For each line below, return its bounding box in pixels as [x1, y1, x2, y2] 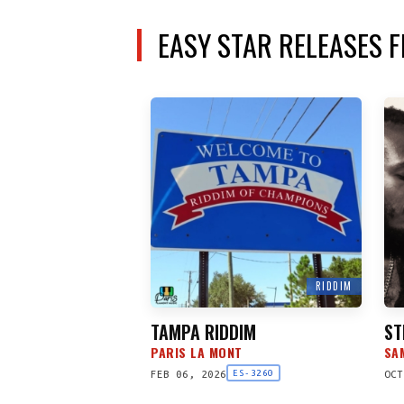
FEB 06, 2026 [151, 367, 226, 380]
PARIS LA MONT [151, 343, 243, 363]
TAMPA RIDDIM [151, 318, 256, 346]
